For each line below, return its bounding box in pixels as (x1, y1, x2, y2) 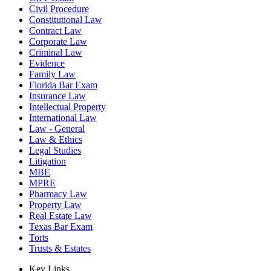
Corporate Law (29, 36, 87, 47)
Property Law (29, 200, 82, 211)
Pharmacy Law (29, 189, 87, 200)
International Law (29, 113, 97, 123)
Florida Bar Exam (29, 80, 97, 91)
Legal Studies (29, 145, 81, 156)
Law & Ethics (29, 134, 82, 145)
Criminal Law (29, 47, 82, 58)
